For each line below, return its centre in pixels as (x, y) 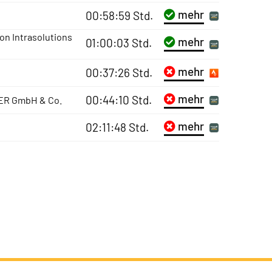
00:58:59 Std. (119, 15)
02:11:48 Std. (117, 127)
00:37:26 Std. (119, 73)
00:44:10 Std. (118, 100)
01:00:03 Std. (118, 43)
